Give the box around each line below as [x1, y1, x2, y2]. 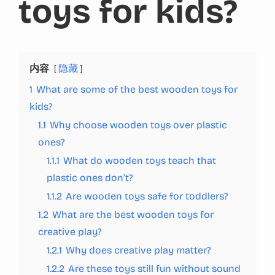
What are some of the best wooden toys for [36, 83, 238, 95]
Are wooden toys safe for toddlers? [66, 190, 228, 202]
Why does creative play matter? [66, 244, 211, 256]
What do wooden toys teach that [63, 154, 216, 166]
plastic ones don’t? [47, 171, 133, 184]
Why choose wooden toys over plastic [50, 118, 227, 131]
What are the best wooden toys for [52, 208, 214, 220]
